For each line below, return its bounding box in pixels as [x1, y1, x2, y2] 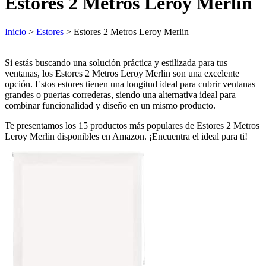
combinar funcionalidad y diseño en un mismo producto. [5, 100, 216, 110]
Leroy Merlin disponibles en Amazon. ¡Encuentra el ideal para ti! [5, 131, 248, 141]
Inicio [5, 26, 26, 37]
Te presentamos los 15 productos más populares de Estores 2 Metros [5, 120, 259, 131]
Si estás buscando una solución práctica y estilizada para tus [5, 57, 227, 68]
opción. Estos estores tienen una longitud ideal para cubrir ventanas [5, 78, 255, 89]
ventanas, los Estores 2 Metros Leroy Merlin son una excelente [5, 68, 239, 78]
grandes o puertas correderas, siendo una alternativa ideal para [5, 89, 236, 100]
